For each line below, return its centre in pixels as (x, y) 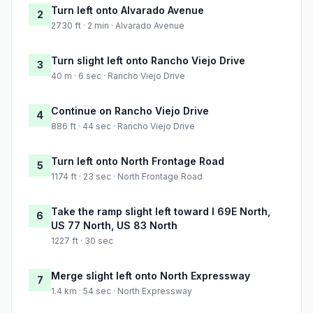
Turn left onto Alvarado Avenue (128, 10)
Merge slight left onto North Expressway (151, 276)
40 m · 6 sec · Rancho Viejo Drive (118, 76)
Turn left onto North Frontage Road (138, 161)
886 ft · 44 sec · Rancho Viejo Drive (123, 126)
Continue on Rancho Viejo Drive (130, 111)
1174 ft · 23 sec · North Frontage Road (127, 177)
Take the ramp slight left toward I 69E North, (161, 212)
